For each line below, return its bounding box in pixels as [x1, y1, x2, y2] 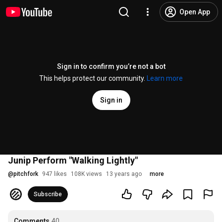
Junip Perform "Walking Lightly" [8, 155, 138, 166]
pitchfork [13, 170, 38, 177]
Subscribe [34, 191, 62, 198]
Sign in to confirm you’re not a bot [56, 62, 166, 70]
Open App [179, 8, 210, 16]
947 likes [42, 170, 67, 177]
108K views [71, 170, 102, 177]
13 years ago [106, 170, 142, 177]
